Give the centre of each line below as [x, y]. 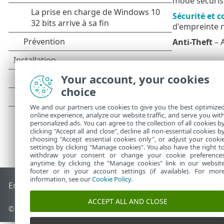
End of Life [29, 186]
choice [78, 91]
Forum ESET [178, 186]
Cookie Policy [111, 179]
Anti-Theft [192, 42]
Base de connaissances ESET [102, 186]
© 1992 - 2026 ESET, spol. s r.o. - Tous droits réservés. [96, 209]
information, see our [61, 179]
